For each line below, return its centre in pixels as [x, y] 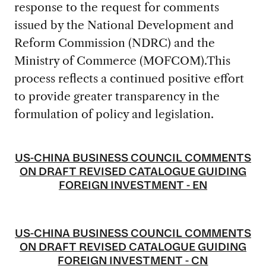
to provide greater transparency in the [117, 96]
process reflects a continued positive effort [129, 78]
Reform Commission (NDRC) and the [114, 42]
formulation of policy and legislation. [114, 114]
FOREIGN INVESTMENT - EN [133, 186]
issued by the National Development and [124, 25]
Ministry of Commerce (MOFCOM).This [122, 60]
